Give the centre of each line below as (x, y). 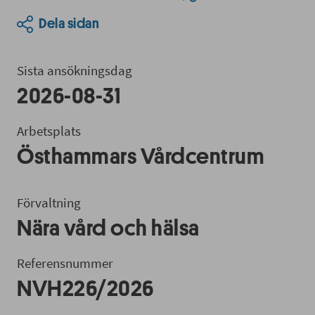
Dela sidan (69, 24)
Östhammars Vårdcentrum (141, 156)
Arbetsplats (49, 130)
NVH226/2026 (85, 289)
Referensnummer (65, 263)
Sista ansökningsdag (75, 70)
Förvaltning (49, 202)
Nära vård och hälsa (108, 228)
